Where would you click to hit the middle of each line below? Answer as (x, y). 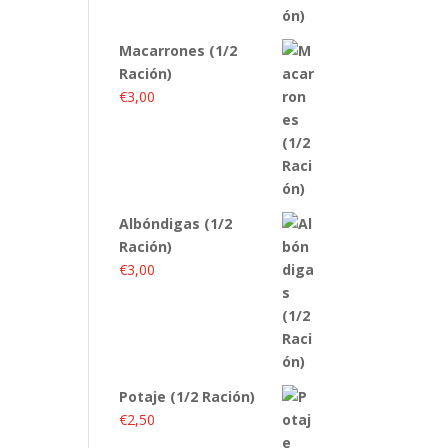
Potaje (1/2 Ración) (187, 396)
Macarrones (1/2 (178, 50)
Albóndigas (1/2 (176, 223)
